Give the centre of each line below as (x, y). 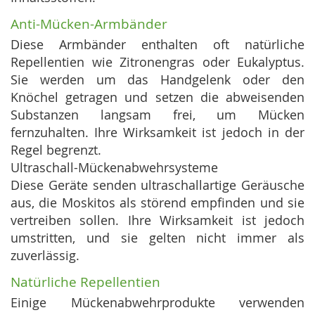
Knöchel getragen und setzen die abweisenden (157, 97)
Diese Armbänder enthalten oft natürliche (157, 45)
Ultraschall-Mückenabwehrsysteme (114, 168)
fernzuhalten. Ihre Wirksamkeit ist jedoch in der (157, 133)
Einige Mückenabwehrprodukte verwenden (157, 303)
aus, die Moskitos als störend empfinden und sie (157, 203)
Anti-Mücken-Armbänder (89, 24)
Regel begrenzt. (56, 150)
